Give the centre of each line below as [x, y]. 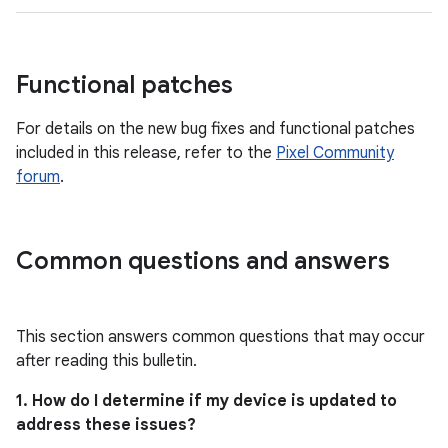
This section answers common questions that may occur [220, 337]
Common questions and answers [203, 261]
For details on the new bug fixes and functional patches [215, 129]
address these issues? [106, 425]
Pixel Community [335, 153]
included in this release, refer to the [146, 153]
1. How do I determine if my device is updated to [206, 401]
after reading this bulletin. [106, 361]
